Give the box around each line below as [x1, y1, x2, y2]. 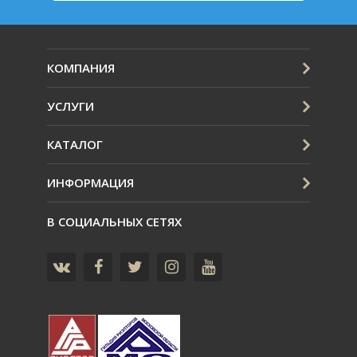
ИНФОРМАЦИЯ [47, 174, 134, 190]
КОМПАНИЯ [47, 59, 115, 76]
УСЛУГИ [47, 97, 94, 114]
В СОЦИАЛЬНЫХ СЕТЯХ [47, 213, 182, 229]
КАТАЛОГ [47, 135, 103, 152]
